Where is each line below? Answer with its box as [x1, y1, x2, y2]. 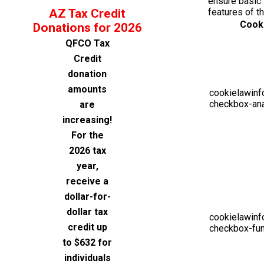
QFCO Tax [65, 38, 110, 49]
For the [71, 130, 104, 141]
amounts [68, 84, 107, 95]
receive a [66, 176, 108, 187]
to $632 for [62, 237, 112, 248]
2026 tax [68, 145, 106, 156]
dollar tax [67, 206, 108, 217]
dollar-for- [64, 191, 111, 202]
